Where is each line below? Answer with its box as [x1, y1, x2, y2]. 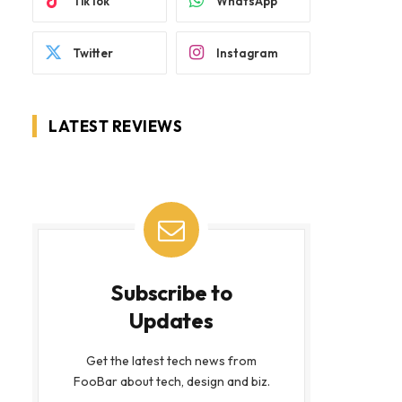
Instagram [216, 45, 278, 60]
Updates [129, 307, 214, 334]
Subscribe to [110, 279, 232, 306]
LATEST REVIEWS [48, 117, 183, 135]
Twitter [73, 45, 113, 60]
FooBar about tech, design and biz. [73, 373, 270, 389]
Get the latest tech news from [86, 353, 257, 369]
